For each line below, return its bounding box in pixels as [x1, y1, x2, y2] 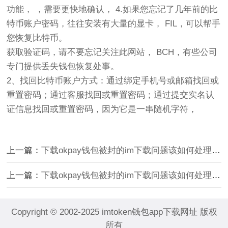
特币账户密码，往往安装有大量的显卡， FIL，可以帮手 [7, 19, 221, 28]
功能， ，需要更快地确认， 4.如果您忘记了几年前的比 [7, 5, 218, 14]
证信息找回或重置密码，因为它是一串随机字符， [7, 104, 197, 114]
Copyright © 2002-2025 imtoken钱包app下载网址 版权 [11, 207, 217, 217]
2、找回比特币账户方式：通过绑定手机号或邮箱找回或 [7, 76, 219, 85]
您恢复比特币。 [7, 33, 68, 43]
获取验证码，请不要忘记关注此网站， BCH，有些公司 [7, 47, 218, 57]
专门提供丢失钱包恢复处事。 [7, 62, 120, 71]
